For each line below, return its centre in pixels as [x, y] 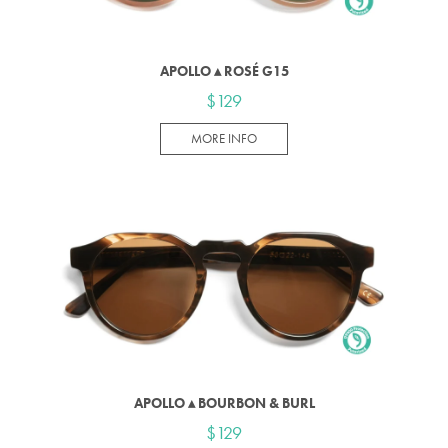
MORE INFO [224, 139]
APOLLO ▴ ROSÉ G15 [224, 71]
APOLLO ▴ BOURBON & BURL [224, 402]
